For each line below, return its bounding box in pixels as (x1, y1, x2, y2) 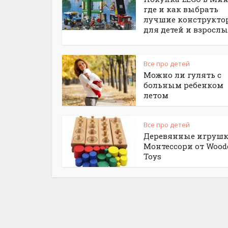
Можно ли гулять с (144, 70, 221, 80)
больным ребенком (144, 80, 223, 90)
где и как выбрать (144, 4, 218, 14)
